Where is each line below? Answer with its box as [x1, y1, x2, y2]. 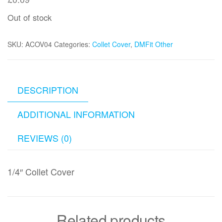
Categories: [54, 39, 92, 49]
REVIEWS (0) [17, 131, 72, 144]
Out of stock [7, 11, 52, 23]
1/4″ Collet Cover [7, 165, 74, 178]
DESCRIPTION [17, 83, 78, 96]
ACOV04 [25, 39, 52, 49]
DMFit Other [134, 39, 173, 49]
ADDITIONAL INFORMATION [17, 108, 135, 120]
